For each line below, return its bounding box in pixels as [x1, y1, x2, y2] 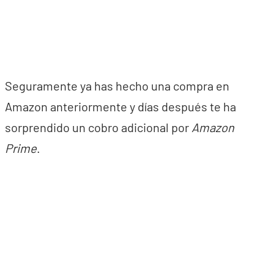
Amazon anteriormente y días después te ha [5, 99, 236, 114]
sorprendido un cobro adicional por [5, 120, 191, 135]
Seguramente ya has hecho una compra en [5, 78, 229, 93]
